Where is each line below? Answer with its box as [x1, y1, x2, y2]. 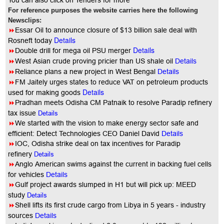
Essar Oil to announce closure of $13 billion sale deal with [15, 26, 197, 34]
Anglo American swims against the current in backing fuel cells [15, 160, 212, 168]
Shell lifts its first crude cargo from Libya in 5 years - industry [15, 201, 206, 209]
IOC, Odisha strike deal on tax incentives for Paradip [15, 139, 181, 147]
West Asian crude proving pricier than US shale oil [15, 57, 175, 65]
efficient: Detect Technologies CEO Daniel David [8, 129, 162, 137]
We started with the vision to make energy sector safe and [15, 119, 199, 127]
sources [8, 211, 35, 219]
